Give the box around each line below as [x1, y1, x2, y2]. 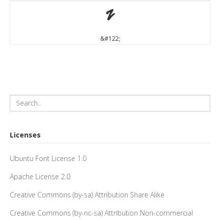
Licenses [10, 130, 41, 139]
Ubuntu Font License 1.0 [10, 153, 86, 163]
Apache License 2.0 [10, 171, 70, 181]
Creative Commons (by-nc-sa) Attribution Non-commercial [10, 208, 193, 218]
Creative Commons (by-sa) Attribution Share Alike [10, 190, 165, 199]
